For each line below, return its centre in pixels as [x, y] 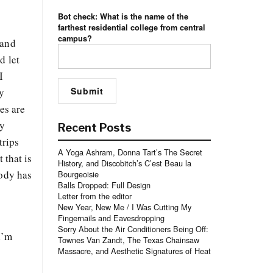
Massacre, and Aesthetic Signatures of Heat [134, 251]
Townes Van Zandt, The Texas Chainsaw [128, 240]
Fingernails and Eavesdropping [111, 218]
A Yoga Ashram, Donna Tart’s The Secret [130, 152]
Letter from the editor [94, 196]
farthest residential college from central [131, 27]
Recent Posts [94, 128]
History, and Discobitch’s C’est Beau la [124, 163]
